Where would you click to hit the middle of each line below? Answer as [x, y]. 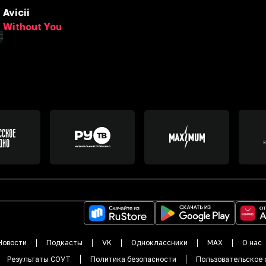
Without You [32, 27]
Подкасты [64, 242]
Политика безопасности [133, 259]
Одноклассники [159, 242]
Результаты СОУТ [39, 259]
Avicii [16, 12]
